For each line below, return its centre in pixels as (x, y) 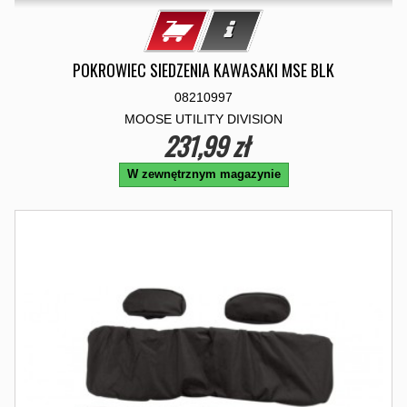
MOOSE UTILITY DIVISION (203, 119)
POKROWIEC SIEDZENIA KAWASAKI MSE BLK (203, 70)
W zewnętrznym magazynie (203, 174)
